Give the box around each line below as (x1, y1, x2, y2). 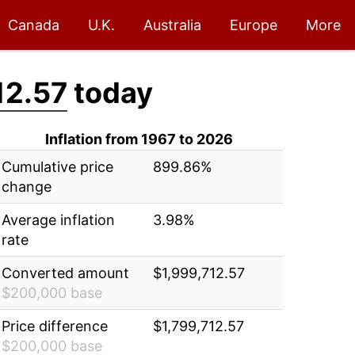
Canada (8, 17, 59, 33)
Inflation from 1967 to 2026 (44, 131, 233, 147)
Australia (143, 17, 201, 33)
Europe (230, 17, 277, 33)
